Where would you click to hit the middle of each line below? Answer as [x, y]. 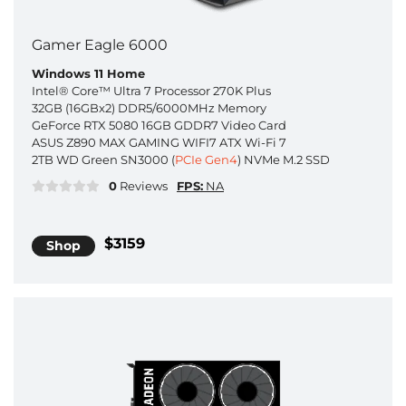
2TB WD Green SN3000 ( [103, 160]
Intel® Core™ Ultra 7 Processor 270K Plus [151, 91]
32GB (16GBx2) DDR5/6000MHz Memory [149, 108]
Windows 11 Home [88, 74]
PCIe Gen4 [206, 160]
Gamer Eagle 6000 [100, 44]
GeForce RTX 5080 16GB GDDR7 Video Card [159, 126]
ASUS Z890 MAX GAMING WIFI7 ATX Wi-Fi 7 [159, 143]
